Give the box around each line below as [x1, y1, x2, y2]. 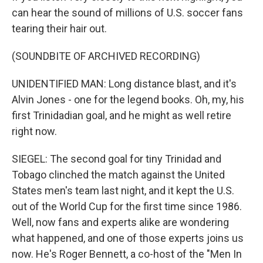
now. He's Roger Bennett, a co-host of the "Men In [12, 248, 242, 260]
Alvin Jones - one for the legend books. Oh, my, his [12, 93, 244, 106]
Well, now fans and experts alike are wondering [12, 216, 229, 228]
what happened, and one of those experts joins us [12, 232, 244, 244]
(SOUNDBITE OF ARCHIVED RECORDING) [12, 50, 200, 62]
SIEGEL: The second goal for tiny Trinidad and [12, 153, 221, 165]
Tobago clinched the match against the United [12, 168, 225, 181]
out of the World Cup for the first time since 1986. [12, 200, 242, 213]
